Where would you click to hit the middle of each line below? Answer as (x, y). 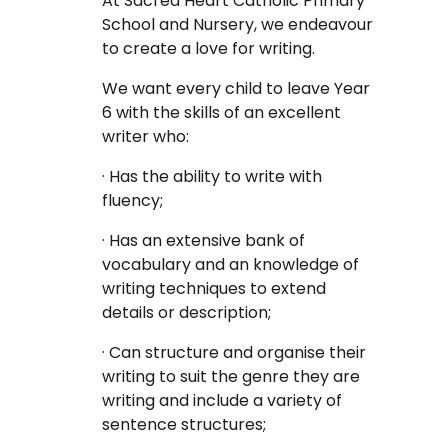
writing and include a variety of (222, 401)
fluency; (133, 201)
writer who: (146, 137)
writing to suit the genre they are (231, 377)
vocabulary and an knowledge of (231, 265)
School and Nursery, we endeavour (238, 25)
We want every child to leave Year (236, 89)
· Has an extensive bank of (204, 241)
